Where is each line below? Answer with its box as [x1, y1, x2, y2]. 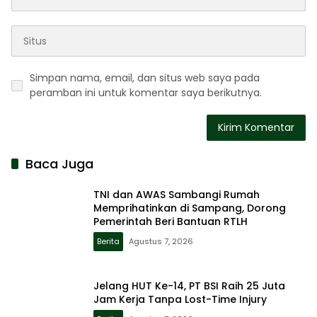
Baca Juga [25, 155, 93, 173]
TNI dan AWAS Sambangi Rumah [93, 187, 260, 202]
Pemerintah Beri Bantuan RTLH [93, 214, 248, 229]
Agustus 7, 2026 [129, 235, 193, 247]
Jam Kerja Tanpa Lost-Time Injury [93, 292, 267, 307]
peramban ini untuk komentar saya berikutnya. [30, 86, 262, 100]
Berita [97, 235, 120, 247]
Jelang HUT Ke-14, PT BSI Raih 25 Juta [93, 279, 285, 294]
